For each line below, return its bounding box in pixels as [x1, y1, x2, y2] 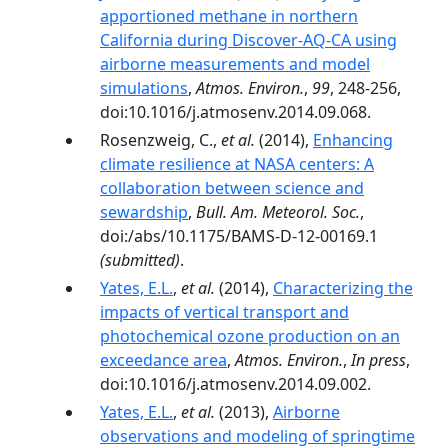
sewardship [100, 201, 188, 223]
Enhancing [313, 129, 393, 151]
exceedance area [100, 349, 227, 371]
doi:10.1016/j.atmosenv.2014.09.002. [100, 373, 371, 395]
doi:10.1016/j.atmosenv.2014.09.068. [100, 101, 371, 123]
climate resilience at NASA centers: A [100, 153, 374, 175]
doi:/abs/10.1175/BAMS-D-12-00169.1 [100, 225, 378, 247]
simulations [100, 77, 188, 99]
